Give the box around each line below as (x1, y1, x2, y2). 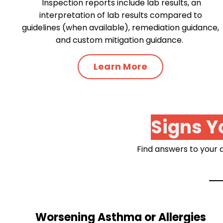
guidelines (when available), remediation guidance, (22, 21, 219, 33)
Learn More (93, 60, 148, 73)
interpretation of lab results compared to (39, 9, 202, 21)
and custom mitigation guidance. (56, 34, 185, 46)
